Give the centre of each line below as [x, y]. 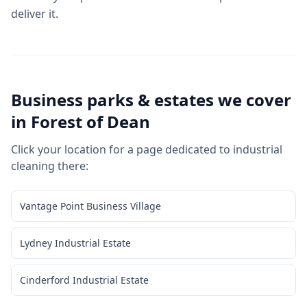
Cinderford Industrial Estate [84, 280]
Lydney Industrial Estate [75, 243]
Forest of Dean [90, 122]
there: [72, 166]
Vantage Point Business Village [90, 206]
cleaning [33, 166]
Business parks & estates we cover [151, 100]
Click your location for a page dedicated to [122, 149]
